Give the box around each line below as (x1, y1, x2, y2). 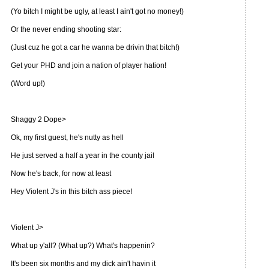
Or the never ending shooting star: (11, 25, 121, 34)
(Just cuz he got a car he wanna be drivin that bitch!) (11, 43, 180, 52)
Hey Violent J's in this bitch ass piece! (11, 187, 132, 196)
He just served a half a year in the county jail (11, 151, 154, 160)
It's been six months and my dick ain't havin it (11, 259, 156, 268)
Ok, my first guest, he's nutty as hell (11, 133, 124, 142)
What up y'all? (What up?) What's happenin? (11, 241, 155, 250)
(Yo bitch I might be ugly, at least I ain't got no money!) (11, 7, 184, 16)
